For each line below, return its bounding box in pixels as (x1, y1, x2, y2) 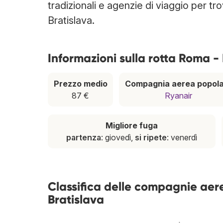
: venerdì (167, 132, 198, 143)
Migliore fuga (106, 120, 158, 131)
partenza (66, 132, 102, 143)
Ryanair (165, 91, 192, 101)
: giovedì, (101, 132, 135, 143)
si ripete (135, 132, 167, 143)
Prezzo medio (53, 79, 108, 89)
